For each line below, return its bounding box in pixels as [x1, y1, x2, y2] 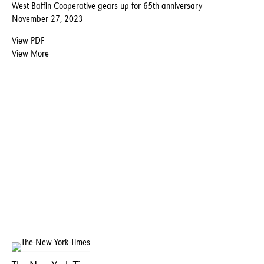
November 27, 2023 [12, 13, 83, 25]
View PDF [12, 35, 44, 47]
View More [12, 48, 49, 60]
